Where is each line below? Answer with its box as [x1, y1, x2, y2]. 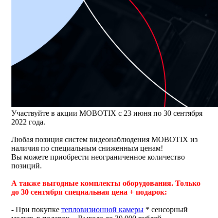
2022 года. [11, 117, 47, 126]
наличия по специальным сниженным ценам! [11, 144, 163, 152]
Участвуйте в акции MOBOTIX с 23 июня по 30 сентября [11, 109, 202, 117]
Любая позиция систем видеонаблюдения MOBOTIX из [11, 135, 198, 144]
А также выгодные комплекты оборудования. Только [11, 179, 200, 187]
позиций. [11, 161, 44, 170]
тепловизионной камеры [61, 205, 144, 214]
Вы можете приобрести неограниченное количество [11, 152, 185, 161]
